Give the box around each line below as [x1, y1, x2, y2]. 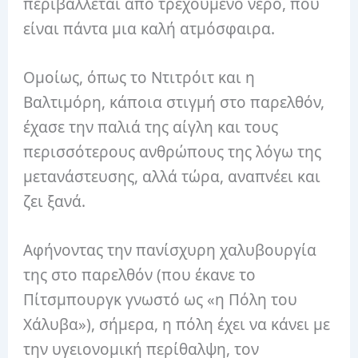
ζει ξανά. [23, 191, 86, 213]
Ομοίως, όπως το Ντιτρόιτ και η [23, 67, 256, 89]
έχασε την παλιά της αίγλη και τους [23, 117, 279, 138]
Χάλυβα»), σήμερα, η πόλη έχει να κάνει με [23, 314, 331, 336]
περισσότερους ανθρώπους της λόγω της [23, 141, 322, 163]
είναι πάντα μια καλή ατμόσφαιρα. [23, 18, 276, 39]
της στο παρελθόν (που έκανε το [23, 265, 257, 286]
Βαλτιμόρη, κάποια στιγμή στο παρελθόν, [23, 92, 325, 113]
